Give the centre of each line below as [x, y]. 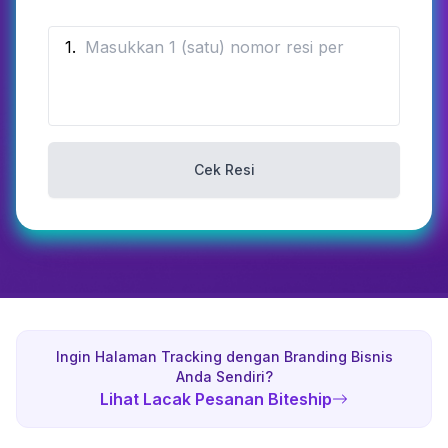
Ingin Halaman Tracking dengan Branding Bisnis [224, 356]
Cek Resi [224, 169]
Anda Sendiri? [224, 376]
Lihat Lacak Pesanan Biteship [216, 399]
